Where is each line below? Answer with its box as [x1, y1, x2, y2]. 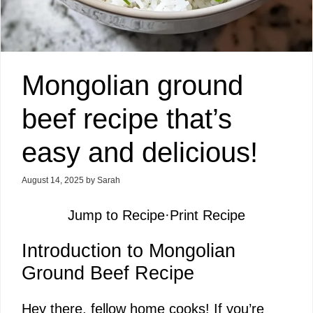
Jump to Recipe [68, 208, 165, 223]
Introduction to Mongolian [22, 240, 235, 261]
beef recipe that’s [22, 103, 232, 134]
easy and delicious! [22, 137, 258, 168]
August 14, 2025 [22, 175, 84, 185]
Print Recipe [170, 208, 245, 223]
